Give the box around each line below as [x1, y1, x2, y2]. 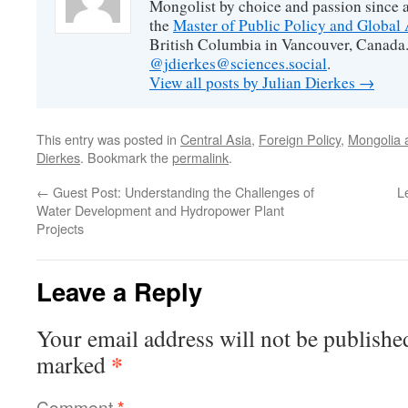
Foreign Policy [259, 129, 341, 148]
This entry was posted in [36, 129, 180, 148]
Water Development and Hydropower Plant [36, 200, 284, 219]
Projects [36, 219, 84, 238]
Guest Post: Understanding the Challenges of [49, 182, 314, 201]
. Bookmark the [80, 148, 172, 167]
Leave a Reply [36, 273, 202, 309]
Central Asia [180, 129, 251, 148]
